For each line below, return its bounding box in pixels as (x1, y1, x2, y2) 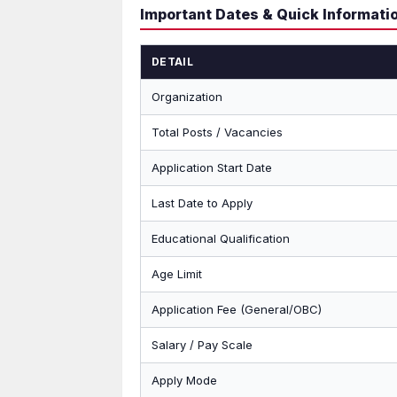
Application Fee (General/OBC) (152, 302, 322, 316)
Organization (152, 90, 222, 104)
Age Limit (152, 267, 202, 281)
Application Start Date (152, 160, 272, 175)
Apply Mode (152, 373, 217, 387)
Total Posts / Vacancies (152, 125, 283, 139)
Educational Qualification (152, 231, 290, 245)
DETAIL (152, 55, 194, 68)
